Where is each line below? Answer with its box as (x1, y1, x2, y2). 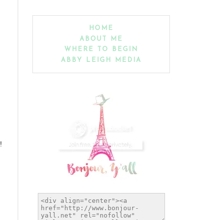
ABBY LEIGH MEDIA (61, 56, 141, 63)
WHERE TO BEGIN (64, 46, 138, 53)
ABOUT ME (80, 35, 123, 42)
